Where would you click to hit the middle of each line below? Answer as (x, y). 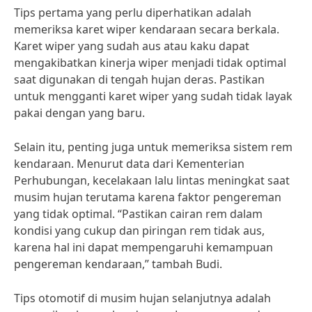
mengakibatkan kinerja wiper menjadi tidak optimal (150, 63)
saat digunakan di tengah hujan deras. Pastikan (139, 79)
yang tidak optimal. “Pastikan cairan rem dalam (138, 214)
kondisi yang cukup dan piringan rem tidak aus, (139, 231)
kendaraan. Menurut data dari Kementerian (129, 164)
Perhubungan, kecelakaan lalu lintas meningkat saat (152, 180)
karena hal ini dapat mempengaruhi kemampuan (143, 247)
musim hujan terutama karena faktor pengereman (148, 197)
